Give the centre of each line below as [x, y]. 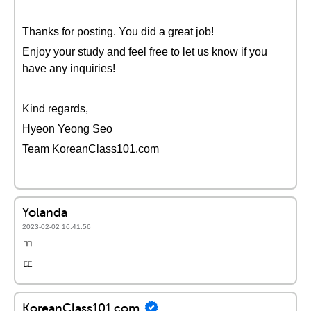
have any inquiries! [69, 68]
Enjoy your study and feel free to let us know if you [145, 52]
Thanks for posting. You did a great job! [118, 32]
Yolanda [45, 212]
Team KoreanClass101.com [91, 149]
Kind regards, [55, 109]
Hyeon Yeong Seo [67, 129]
